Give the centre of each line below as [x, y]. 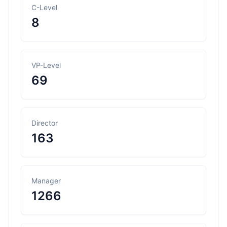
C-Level [44, 7]
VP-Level [46, 65]
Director [45, 123]
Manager [46, 181]
